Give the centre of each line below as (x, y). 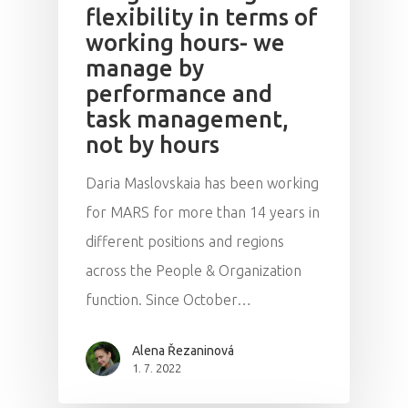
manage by (145, 67)
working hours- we (185, 42)
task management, (187, 118)
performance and (179, 93)
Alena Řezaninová (183, 350)
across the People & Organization (194, 270)
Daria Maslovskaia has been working (202, 183)
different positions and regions (185, 241)
